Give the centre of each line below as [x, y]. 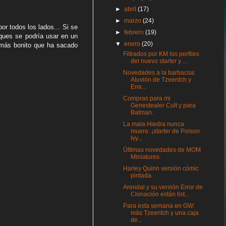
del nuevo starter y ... [159, 61]
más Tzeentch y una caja [164, 213]
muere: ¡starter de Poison [165, 131]
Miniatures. [146, 157]
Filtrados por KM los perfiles [161, 54]
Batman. [142, 112]
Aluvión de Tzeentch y [161, 80]
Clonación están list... [160, 194]
